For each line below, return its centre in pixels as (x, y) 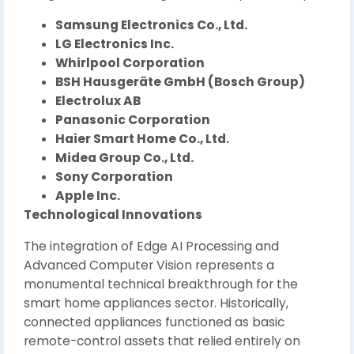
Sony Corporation (114, 177)
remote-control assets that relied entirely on (162, 341)
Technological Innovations (113, 215)
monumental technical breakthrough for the (161, 284)
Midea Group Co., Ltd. (124, 158)
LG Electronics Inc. (115, 44)
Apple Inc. (88, 196)
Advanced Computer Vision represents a (149, 265)
